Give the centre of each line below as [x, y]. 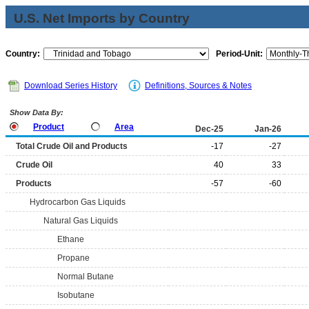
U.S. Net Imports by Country [102, 18]
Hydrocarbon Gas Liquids [78, 202]
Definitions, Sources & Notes [198, 86]
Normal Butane [86, 277]
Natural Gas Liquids [81, 221]
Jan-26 [268, 129]
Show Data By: [36, 112]
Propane [73, 258]
